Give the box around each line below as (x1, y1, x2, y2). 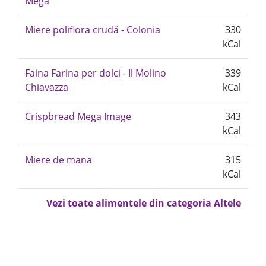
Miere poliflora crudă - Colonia (25, 23, 160, 36)
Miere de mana (25, 153, 92, 166)
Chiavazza (25, 81, 68, 94)
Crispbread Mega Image (25, 110, 131, 123)
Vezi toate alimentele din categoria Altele (46, 197, 241, 210)
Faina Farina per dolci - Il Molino (25, 66, 166, 80)
